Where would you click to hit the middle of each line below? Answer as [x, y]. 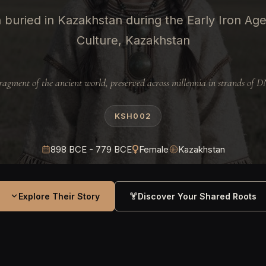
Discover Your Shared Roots [197, 196]
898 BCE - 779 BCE [91, 149]
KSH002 [133, 115]
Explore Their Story [59, 196]
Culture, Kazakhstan [133, 40]
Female [153, 149]
